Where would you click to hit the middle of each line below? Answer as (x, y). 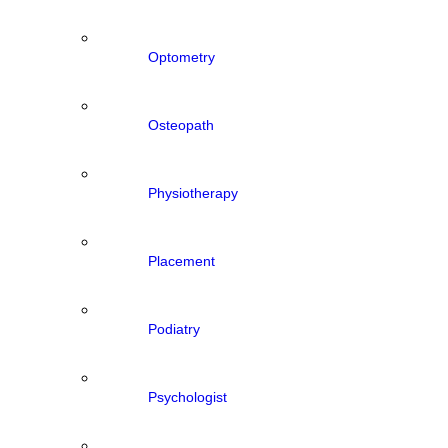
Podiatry (174, 329)
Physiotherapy (193, 193)
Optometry (181, 57)
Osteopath (181, 125)
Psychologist (187, 397)
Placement (181, 261)
